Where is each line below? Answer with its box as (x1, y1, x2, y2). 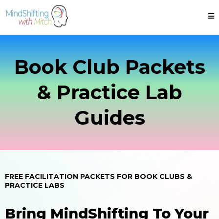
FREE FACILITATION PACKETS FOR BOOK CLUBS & (5, 172, 192, 181)
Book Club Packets (14, 55, 205, 79)
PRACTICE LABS (5, 181, 65, 190)
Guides (74, 106, 145, 130)
